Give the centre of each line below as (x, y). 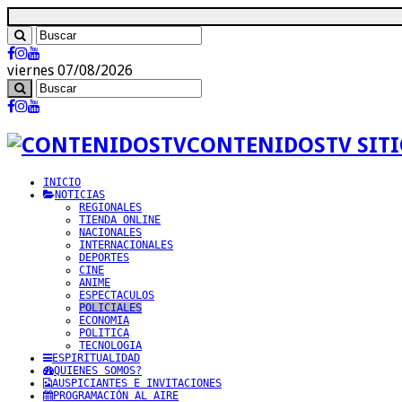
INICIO (62, 182)
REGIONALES (110, 207)
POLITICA (104, 332)
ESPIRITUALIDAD (96, 358)
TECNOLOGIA (110, 345)
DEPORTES (104, 257)
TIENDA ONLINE (120, 219)
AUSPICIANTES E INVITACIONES (137, 383)
